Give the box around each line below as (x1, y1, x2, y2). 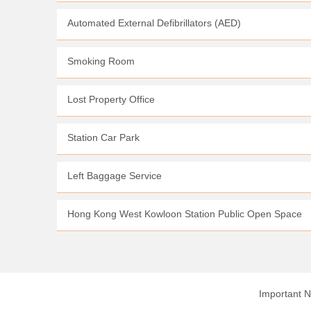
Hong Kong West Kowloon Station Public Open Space (67, 208, 302, 219)
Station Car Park (67, 132, 140, 143)
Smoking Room (67, 56, 135, 67)
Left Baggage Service (67, 170, 162, 181)
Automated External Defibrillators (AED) (67, 17, 241, 28)
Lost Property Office (67, 94, 155, 105)
